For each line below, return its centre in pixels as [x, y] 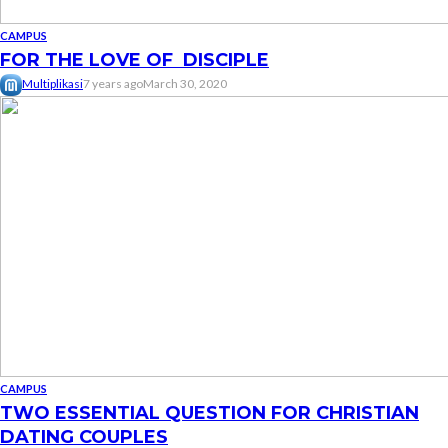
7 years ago [113, 83]
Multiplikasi [52, 83]
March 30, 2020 [185, 83]
